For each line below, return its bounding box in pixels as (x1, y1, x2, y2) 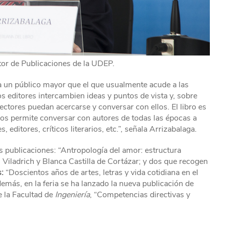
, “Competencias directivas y (90, 189, 190, 200)
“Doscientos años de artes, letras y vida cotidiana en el (4, 167, 198, 178)
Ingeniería (53, 189, 90, 200)
